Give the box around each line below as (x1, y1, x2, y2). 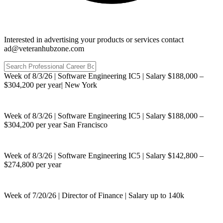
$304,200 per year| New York (4, 80, 97, 89)
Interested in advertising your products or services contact (4, 35, 184, 44)
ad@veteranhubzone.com (4, 44, 84, 53)
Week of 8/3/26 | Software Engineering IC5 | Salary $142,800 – (4, 151, 204, 160)
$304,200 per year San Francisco (4, 120, 108, 129)
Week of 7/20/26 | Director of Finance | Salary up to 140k (4, 191, 184, 200)
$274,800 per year (4, 160, 61, 169)
